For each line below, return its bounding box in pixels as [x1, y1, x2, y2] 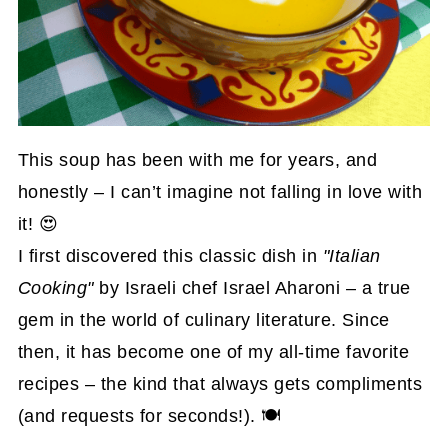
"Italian [322, 246, 381, 267]
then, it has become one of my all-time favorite [17, 342, 410, 363]
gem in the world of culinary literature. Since [17, 310, 390, 331]
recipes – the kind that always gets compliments [17, 374, 423, 395]
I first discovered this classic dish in [17, 246, 323, 267]
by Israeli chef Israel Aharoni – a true [93, 278, 411, 299]
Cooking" [17, 278, 94, 299]
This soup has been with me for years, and [17, 150, 378, 171]
